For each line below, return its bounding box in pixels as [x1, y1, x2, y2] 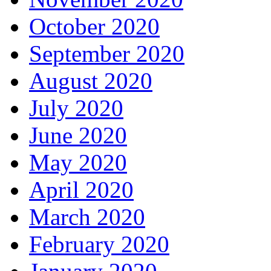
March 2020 [29, 204, 145, 230]
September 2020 [29, 41, 184, 67]
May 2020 [29, 149, 127, 176]
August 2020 [29, 68, 152, 94]
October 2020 [29, 13, 160, 40]
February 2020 [29, 231, 169, 258]
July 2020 [29, 95, 123, 122]
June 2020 [29, 122, 127, 149]
